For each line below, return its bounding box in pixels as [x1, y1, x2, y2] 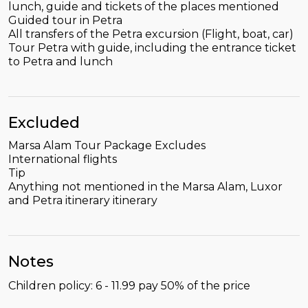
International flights [8, 152, 117, 166]
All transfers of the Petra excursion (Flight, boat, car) [8, 27, 294, 41]
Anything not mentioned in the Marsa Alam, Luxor [8, 179, 283, 193]
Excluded [8, 113, 80, 132]
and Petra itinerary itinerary [8, 193, 157, 207]
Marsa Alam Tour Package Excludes [8, 138, 206, 152]
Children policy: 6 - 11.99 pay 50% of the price [8, 278, 250, 292]
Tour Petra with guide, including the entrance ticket [8, 41, 296, 54]
